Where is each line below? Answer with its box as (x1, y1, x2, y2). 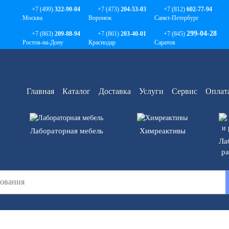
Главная (27, 87, 54, 96)
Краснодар (88, 39, 116, 46)
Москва (22, 14, 42, 21)
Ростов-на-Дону (22, 39, 63, 46)
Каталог (62, 87, 90, 96)
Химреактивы (139, 126, 186, 135)
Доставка (99, 87, 131, 96)
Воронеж (88, 14, 111, 21)
